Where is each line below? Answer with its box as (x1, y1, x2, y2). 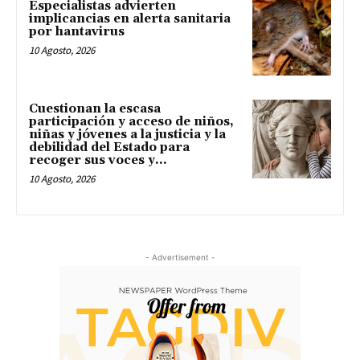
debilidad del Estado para (29, 139, 190, 155)
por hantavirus (29, 24, 125, 40)
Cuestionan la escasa (29, 100, 161, 117)
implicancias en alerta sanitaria (29, 11, 231, 27)
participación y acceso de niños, (29, 113, 234, 129)
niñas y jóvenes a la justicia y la (29, 126, 226, 142)
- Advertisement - (145, 252, 215, 262)
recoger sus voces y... (29, 152, 167, 168)
